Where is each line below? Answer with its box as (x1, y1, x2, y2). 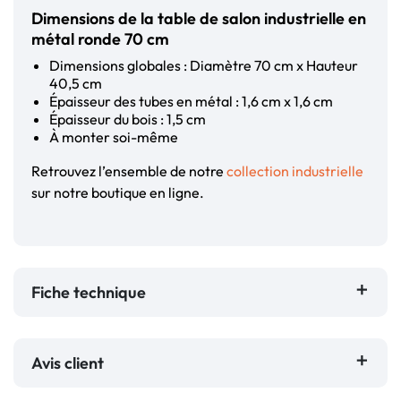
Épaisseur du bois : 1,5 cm (49, 110, 206, 129)
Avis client (31, 353, 111, 374)
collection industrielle (226, 162, 363, 181)
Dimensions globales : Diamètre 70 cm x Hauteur (49, 56, 358, 75)
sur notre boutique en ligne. (31, 183, 204, 202)
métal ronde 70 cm (31, 29, 169, 50)
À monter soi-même (49, 128, 178, 147)
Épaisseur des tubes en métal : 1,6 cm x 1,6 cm (49, 92, 333, 111)
